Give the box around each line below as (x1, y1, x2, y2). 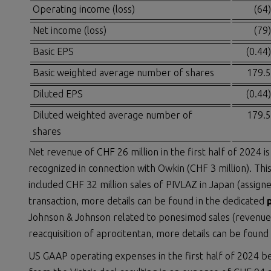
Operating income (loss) (33, 4, 135, 15)
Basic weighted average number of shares (33, 67, 214, 79)
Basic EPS (33, 46, 74, 57)
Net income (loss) (33, 25, 106, 36)
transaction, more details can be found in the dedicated (28, 195, 267, 206)
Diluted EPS (33, 88, 83, 100)
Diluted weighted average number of (33, 109, 192, 121)
